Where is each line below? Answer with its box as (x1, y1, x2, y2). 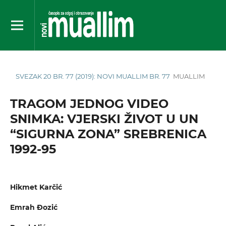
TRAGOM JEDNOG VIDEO (10, 96, 168, 111)
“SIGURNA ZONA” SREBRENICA (10, 126, 206, 141)
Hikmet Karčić (10, 183, 62, 192)
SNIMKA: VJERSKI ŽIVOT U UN (10, 111, 198, 126)
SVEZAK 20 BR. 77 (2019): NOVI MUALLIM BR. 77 (16, 72, 171, 80)
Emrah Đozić (10, 203, 58, 212)
